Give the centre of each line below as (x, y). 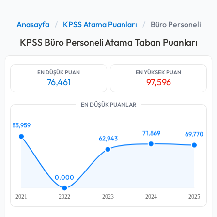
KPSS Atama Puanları (100, 24)
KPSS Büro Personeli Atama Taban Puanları (108, 42)
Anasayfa (33, 24)
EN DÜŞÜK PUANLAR (108, 104)
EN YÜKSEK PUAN (158, 72)
